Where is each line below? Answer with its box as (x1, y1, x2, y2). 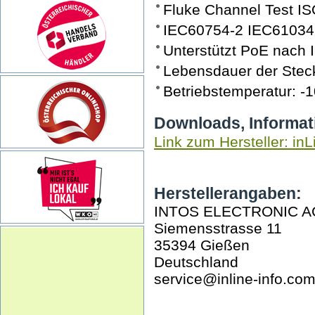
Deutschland (154, 254, 238, 270)
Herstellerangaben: (154, 184, 302, 202)
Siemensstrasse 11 (154, 220, 282, 236)
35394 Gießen (154, 237, 250, 253)
